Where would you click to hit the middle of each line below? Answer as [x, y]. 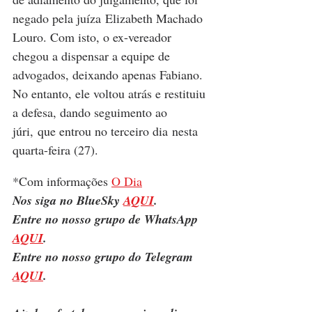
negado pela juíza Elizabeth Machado [109, 18]
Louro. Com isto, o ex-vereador [94, 37]
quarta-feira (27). [55, 150]
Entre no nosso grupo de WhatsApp [107, 219]
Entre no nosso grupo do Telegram [104, 257]
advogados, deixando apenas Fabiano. [109, 75]
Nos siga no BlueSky [68, 201]
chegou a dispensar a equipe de [93, 56]
